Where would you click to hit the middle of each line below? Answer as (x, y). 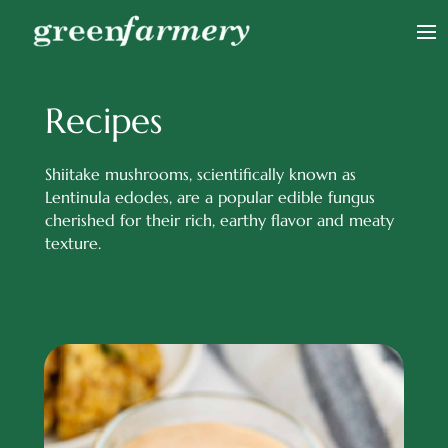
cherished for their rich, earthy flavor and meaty (219, 220)
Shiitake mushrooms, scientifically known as (200, 174)
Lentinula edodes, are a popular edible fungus (209, 197)
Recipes (103, 121)
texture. (72, 243)
